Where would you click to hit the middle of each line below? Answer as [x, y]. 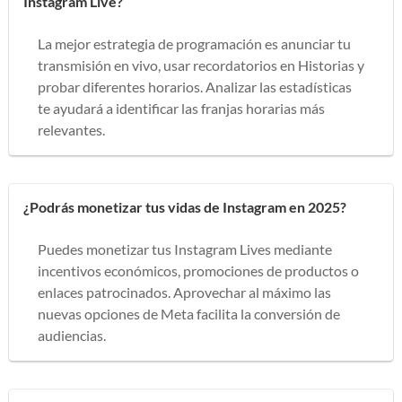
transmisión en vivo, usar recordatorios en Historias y [201, 65]
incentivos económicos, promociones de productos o [198, 270]
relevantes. [71, 129]
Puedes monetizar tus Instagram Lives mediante [185, 249]
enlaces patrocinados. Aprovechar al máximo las [184, 292]
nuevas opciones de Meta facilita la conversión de [189, 313]
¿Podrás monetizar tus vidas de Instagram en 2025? [185, 206]
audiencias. [72, 335]
